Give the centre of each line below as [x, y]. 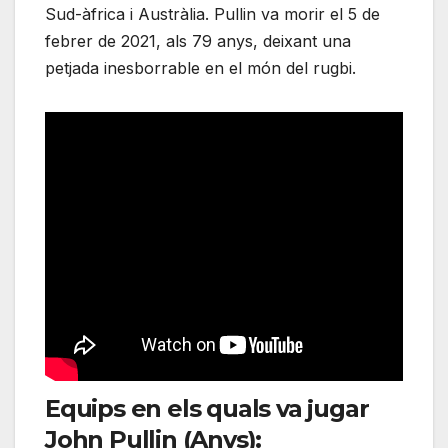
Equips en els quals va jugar [207, 409]
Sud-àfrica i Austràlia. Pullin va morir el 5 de [212, 14]
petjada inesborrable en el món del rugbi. [200, 68]
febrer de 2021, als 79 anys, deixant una [198, 41]
